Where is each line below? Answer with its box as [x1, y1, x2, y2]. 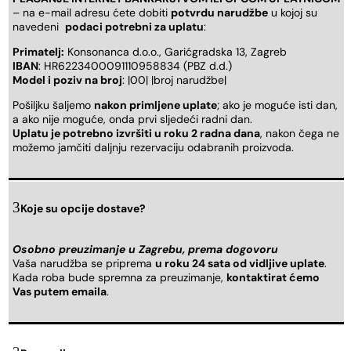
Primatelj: [13, 44, 64, 59]
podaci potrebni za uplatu [65, 19, 204, 34]
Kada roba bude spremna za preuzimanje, [13, 270, 226, 285]
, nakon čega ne [260, 125, 339, 140]
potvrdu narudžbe [171, 5, 268, 20]
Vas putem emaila [13, 284, 107, 299]
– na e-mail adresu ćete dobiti [13, 5, 171, 20]
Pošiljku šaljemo [13, 97, 94, 112]
